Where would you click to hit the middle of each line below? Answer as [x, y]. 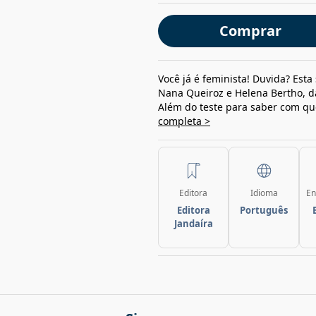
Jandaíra [193, 224]
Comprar [250, 31]
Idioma [264, 193]
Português [264, 210]
